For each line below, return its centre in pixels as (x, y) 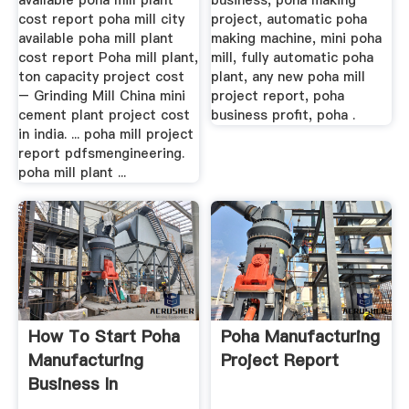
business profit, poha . (283, 115)
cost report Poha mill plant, (108, 58)
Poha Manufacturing (301, 337)
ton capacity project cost (101, 77)
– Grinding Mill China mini (101, 96)
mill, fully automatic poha (293, 58)
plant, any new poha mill (288, 77)
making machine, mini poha (297, 39)
